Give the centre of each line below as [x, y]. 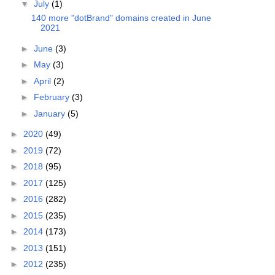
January [50, 113]
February [52, 97]
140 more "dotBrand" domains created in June [121, 18]
